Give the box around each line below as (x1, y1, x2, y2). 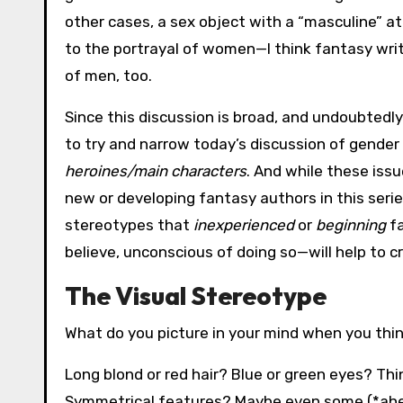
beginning (316, 216, 386, 235)
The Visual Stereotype (65, 280, 327, 312)
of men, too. (65, 67, 152, 85)
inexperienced (193, 216, 294, 235)
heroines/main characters (65, 162, 246, 181)
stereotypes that (65, 216, 193, 235)
